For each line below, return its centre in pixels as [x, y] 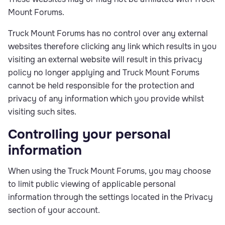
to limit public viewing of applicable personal [92, 184]
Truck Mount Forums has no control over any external [108, 33]
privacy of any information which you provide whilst [106, 99]
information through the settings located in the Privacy [110, 197]
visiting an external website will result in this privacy [105, 60]
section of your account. [54, 210]
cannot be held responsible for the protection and [101, 86]
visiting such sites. [42, 112]
